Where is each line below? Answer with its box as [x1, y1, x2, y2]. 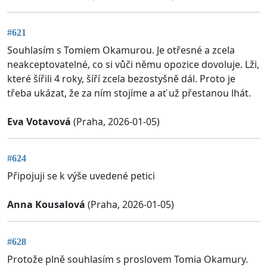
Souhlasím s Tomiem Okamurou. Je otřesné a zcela [7, 43, 235, 57]
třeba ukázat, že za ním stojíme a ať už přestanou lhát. [7, 86, 251, 100]
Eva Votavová [7, 114, 71, 128]
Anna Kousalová [7, 198, 85, 212]
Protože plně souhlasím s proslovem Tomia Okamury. [7, 252, 248, 266]
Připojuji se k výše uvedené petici [7, 169, 155, 183]
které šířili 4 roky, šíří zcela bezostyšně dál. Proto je [7, 72, 235, 85]
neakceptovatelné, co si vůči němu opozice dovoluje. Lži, [7, 57, 259, 71]
